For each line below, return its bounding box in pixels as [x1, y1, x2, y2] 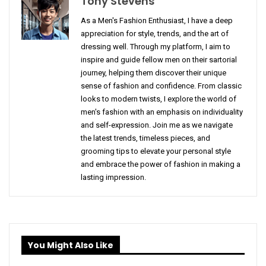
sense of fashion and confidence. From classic [81, 81, 242, 91]
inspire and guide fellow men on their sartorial [81, 55, 237, 65]
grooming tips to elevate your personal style [81, 147, 231, 156]
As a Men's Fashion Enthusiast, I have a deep [81, 16, 233, 26]
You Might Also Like [28, 239, 113, 252]
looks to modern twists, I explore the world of [81, 94, 236, 104]
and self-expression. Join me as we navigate [81, 121, 233, 130]
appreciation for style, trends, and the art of [81, 29, 229, 39]
